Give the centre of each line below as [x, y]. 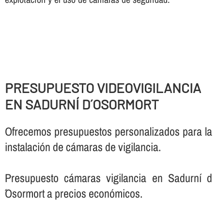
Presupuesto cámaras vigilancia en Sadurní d [108, 178]
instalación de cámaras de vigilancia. [83, 147]
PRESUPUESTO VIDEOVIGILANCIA [103, 87]
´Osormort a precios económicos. [73, 194]
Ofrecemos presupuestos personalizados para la [108, 132]
